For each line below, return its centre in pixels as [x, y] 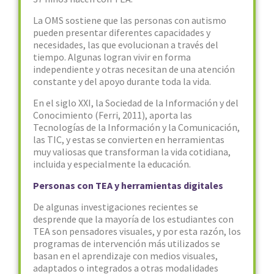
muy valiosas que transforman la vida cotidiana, [132, 152]
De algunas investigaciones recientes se [116, 207]
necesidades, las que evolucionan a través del [126, 45]
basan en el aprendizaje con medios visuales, [125, 256]
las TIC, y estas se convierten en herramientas [129, 139]
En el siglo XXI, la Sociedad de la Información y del [136, 103]
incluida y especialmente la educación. [113, 164]
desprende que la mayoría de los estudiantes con [133, 219]
